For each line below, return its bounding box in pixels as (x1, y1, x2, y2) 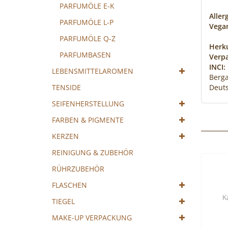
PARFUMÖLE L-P (60, 17, 113, 27)
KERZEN (52, 131, 79, 141)
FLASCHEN (52, 180, 87, 190)
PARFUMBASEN (60, 50, 111, 60)
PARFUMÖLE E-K (60, 1, 115, 11)
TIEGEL (52, 196, 75, 206)
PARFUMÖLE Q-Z (60, 34, 116, 43)
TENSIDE (52, 82, 81, 92)
